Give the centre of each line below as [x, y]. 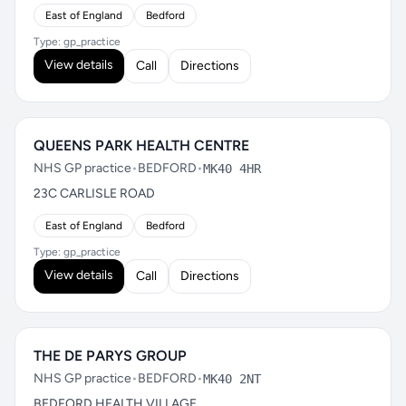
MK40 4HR [232, 169]
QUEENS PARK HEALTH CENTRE [141, 145]
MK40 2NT [232, 379]
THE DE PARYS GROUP [110, 356]
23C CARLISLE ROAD [94, 193]
